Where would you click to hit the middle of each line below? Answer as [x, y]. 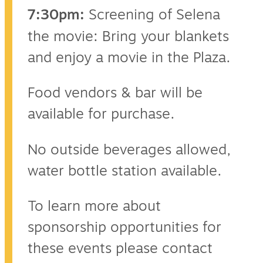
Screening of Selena [154, 15]
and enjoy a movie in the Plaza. [129, 58]
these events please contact [120, 249]
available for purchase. [101, 114]
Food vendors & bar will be [115, 93]
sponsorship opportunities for [124, 227]
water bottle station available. [125, 171]
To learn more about [94, 206]
